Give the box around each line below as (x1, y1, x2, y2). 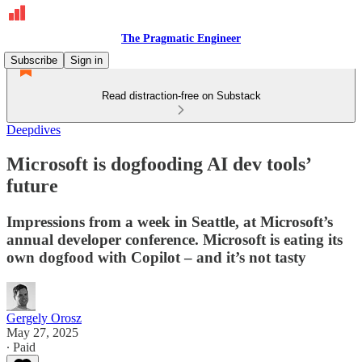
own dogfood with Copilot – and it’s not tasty (6, 248, 306, 266)
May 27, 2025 (6, 325, 78, 339)
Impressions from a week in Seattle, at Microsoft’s (6, 213, 333, 230)
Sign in (70, 54, 103, 66)
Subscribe (11, 54, 57, 66)
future (6, 175, 58, 196)
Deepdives (6, 123, 61, 137)
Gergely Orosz (6, 310, 82, 325)
